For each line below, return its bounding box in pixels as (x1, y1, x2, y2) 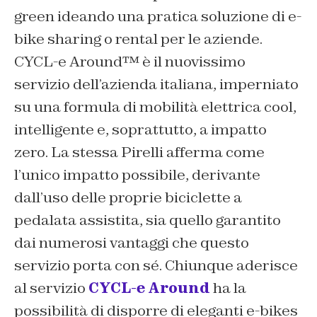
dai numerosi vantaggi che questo (14, 233, 249, 252)
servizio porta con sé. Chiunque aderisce (14, 255, 298, 275)
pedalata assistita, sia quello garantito (14, 210, 281, 229)
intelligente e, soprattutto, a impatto (14, 120, 267, 139)
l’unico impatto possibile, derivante (14, 165, 260, 184)
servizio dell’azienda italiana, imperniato (14, 74, 299, 93)
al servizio (14, 278, 88, 297)
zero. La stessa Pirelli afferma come (14, 142, 265, 161)
